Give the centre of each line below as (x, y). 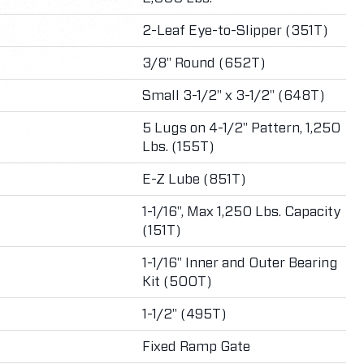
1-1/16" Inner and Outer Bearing (240, 263)
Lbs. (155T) (178, 147)
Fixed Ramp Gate (196, 347)
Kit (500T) (177, 282)
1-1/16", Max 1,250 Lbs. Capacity (242, 212)
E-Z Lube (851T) (195, 179)
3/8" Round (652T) (204, 63)
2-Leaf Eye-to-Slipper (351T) (235, 30)
